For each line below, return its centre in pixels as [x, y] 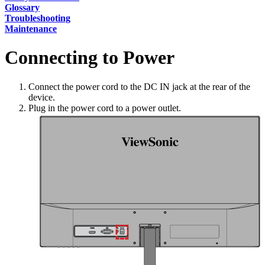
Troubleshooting [38, 18]
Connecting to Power [90, 58]
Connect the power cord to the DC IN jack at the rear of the [139, 86]
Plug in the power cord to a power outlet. [105, 108]
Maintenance [31, 28]
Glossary [22, 7]
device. [42, 97]
